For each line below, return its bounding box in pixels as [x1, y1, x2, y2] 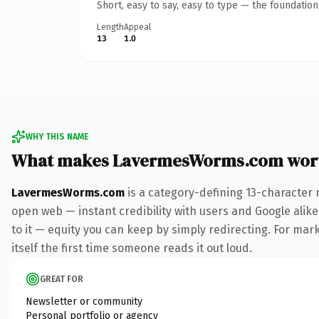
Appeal [124, 21, 151, 32]
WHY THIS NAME [26, 131, 88, 142]
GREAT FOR [40, 273, 83, 284]
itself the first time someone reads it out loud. [11, 241, 252, 255]
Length [97, 21, 124, 32]
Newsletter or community [26, 295, 142, 308]
